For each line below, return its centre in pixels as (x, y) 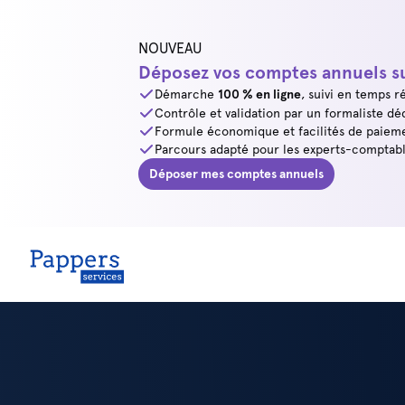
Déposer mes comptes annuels (236, 174)
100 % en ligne (259, 94)
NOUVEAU (170, 48)
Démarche (186, 94)
